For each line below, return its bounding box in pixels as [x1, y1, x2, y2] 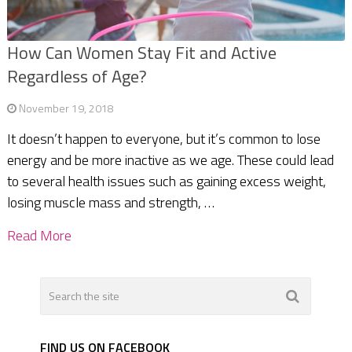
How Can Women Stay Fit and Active [6, 38, 277, 66]
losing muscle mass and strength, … [6, 191, 214, 213]
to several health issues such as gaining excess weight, [6, 170, 326, 192]
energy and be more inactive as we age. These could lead [6, 148, 334, 170]
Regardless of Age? [6, 62, 147, 90]
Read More [6, 224, 71, 246]
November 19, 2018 [18, 99, 114, 116]
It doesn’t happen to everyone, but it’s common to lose [6, 127, 321, 149]
